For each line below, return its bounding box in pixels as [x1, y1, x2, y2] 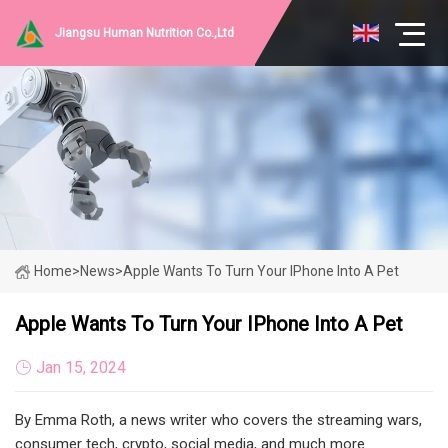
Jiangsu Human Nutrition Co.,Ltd [55, 26, 234, 40]
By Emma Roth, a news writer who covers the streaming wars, [15, 410, 422, 429]
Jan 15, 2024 [36, 357, 126, 377]
